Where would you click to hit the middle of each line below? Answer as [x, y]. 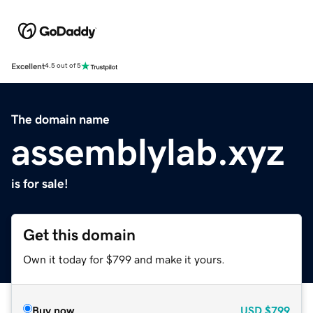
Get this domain [79, 235]
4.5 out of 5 [63, 66]
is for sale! [40, 183]
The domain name [60, 119]
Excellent [28, 66]
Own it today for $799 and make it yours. [124, 259]
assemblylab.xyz [148, 151]
